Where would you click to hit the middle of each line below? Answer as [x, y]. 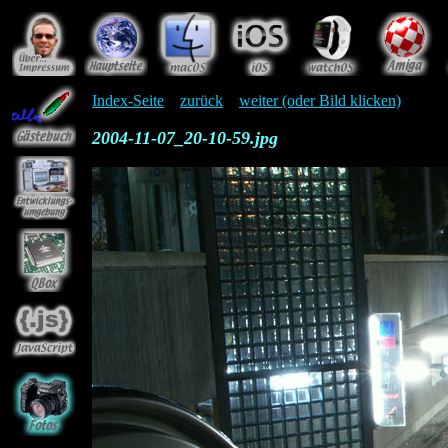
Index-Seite [128, 100]
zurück [201, 100]
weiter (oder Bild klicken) [320, 100]
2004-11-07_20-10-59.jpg [185, 138]
